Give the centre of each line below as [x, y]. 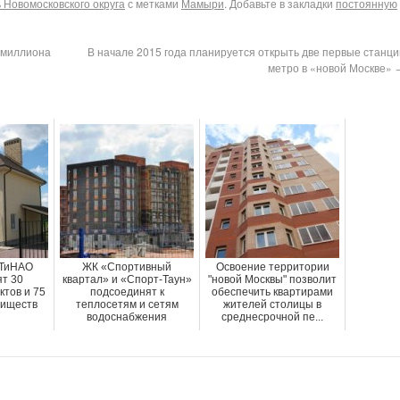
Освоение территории [272, 267]
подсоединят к [127, 292]
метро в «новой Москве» [331, 67]
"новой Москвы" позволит [272, 279]
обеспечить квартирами [272, 292]
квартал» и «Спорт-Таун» [127, 279]
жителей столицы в [272, 304]
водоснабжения [127, 317]
